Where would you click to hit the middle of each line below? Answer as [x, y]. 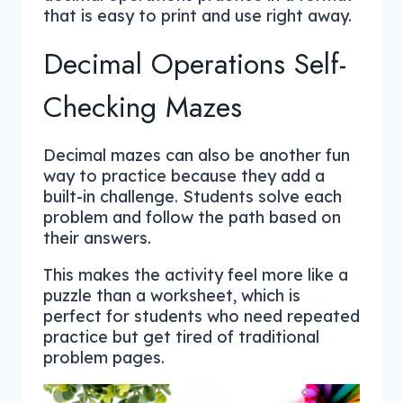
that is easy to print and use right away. [197, 15]
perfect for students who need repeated [201, 316]
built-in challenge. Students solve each [193, 196]
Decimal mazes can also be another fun [197, 155]
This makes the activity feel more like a [196, 274]
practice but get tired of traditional [181, 336]
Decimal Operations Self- [195, 63]
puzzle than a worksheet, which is [172, 295]
